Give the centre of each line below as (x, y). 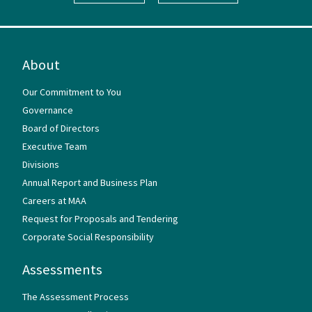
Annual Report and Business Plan (90, 182)
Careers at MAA (54, 200)
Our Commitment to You (72, 92)
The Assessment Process (76, 296)
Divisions (41, 164)
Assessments (62, 269)
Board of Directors (61, 128)
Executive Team (55, 146)
